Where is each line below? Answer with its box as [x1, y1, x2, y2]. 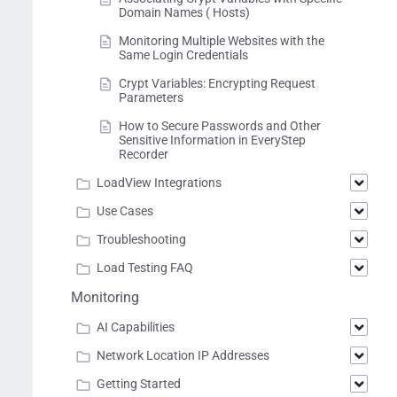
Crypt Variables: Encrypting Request [119, 76, 315, 90]
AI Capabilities [97, 320, 175, 334]
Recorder [119, 147, 168, 161]
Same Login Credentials [119, 48, 248, 62]
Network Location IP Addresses [97, 348, 269, 362]
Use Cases [97, 204, 153, 218]
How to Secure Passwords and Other [119, 119, 321, 133]
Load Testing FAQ [97, 261, 193, 275]
